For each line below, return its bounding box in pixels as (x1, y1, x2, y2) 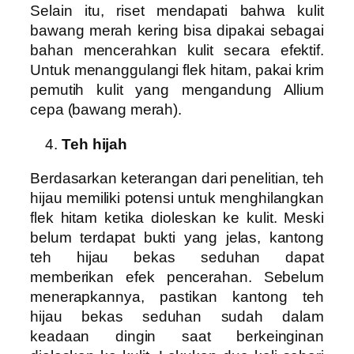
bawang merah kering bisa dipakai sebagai (30, 22, 324, 40)
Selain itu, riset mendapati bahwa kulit (30, 2, 324, 20)
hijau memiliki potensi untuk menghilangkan (30, 190, 324, 207)
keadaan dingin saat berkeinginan (30, 328, 324, 345)
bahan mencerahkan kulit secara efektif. (30, 42, 324, 59)
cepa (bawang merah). (30, 101, 182, 119)
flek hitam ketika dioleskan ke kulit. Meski (30, 209, 324, 227)
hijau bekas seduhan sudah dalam (30, 308, 324, 326)
